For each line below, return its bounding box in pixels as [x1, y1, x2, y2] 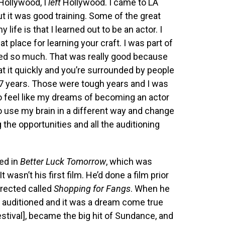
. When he [131, 183, 170, 194]
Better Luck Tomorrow [20, 156, 106, 167]
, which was [106, 156, 152, 167]
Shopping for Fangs [54, 183, 131, 194]
